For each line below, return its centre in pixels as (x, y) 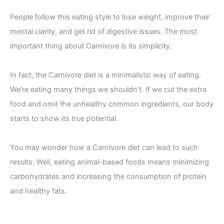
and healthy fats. (38, 191)
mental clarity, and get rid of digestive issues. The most (103, 32)
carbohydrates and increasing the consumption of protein (108, 177)
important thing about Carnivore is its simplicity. (91, 46)
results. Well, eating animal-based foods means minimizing (109, 162)
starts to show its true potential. (64, 119)
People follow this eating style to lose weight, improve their (110, 17)
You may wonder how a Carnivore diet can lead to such (104, 148)
